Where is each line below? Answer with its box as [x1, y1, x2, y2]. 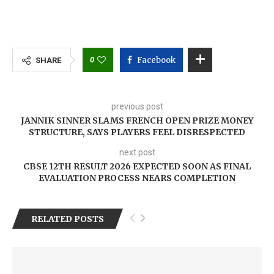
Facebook [137, 55, 176, 65]
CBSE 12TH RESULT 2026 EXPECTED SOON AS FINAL [23, 161, 251, 172]
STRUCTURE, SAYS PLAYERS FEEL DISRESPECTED [29, 127, 245, 138]
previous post [111, 102, 163, 111]
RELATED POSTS [31, 213, 104, 224]
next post [119, 147, 155, 157]
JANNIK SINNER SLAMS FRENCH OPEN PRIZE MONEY [20, 115, 254, 126]
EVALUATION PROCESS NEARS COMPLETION [39, 172, 235, 183]
